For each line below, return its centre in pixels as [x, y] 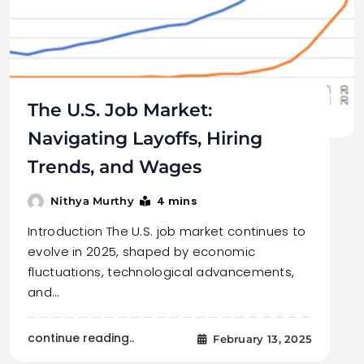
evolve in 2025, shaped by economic [142, 252]
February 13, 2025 [263, 338]
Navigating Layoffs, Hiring [145, 139]
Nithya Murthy [92, 201]
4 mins [177, 201]
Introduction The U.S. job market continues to [167, 232]
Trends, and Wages [115, 167]
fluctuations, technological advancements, [161, 272]
